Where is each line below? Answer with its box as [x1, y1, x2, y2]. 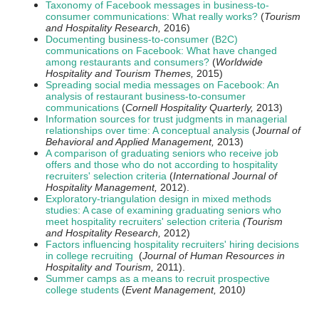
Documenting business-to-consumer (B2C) [46, 33, 238, 45]
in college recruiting [46, 250, 133, 261]
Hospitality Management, [46, 182, 160, 193]
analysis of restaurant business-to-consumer [46, 90, 246, 102]
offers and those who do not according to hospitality [46, 159, 278, 170]
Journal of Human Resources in [142, 250, 285, 261]
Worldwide [216, 56, 263, 68]
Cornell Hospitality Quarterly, [125, 102, 256, 113]
